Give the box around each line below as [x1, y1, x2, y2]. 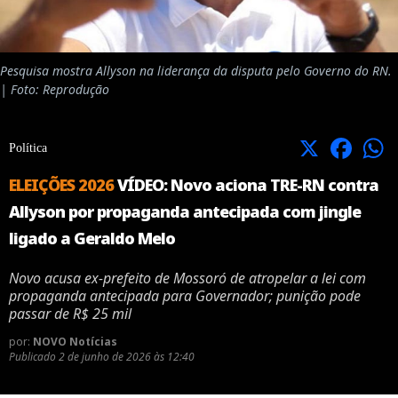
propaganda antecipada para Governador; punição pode [9, 286, 361, 306]
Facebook [362, 140, 375, 155]
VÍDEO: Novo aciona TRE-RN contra [114, 174, 378, 196]
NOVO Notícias [33, 334, 117, 350]
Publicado [9, 349, 59, 365]
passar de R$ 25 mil [9, 304, 131, 324]
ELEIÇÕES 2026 [9, 174, 114, 196]
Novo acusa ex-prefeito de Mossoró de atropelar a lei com [9, 268, 366, 289]
